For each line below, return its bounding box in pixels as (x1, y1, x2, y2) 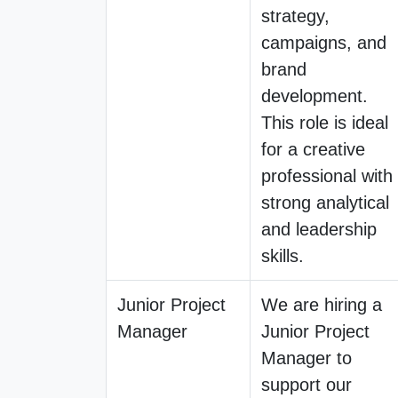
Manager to (261, 347, 352, 368)
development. (261, 85, 368, 106)
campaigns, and (261, 32, 386, 52)
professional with (261, 165, 393, 186)
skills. (261, 245, 304, 266)
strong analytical (261, 192, 389, 212)
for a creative (261, 139, 365, 159)
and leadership (261, 219, 377, 239)
